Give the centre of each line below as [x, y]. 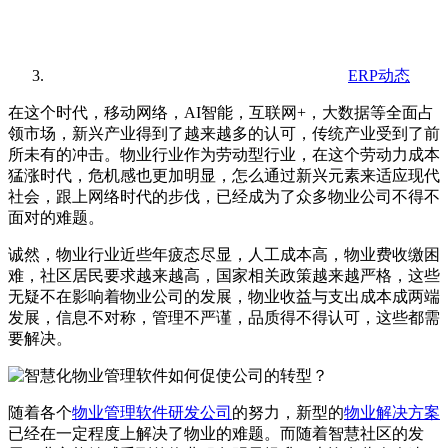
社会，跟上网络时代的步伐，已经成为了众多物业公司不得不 [224, 196]
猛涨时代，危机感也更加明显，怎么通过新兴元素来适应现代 [224, 175]
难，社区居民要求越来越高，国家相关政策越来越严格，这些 [224, 275]
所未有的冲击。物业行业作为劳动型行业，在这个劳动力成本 [224, 154]
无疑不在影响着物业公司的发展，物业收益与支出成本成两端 [224, 296]
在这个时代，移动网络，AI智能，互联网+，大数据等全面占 [221, 112]
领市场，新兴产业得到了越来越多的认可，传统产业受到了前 [224, 133]
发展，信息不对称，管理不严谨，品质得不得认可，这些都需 [224, 317]
